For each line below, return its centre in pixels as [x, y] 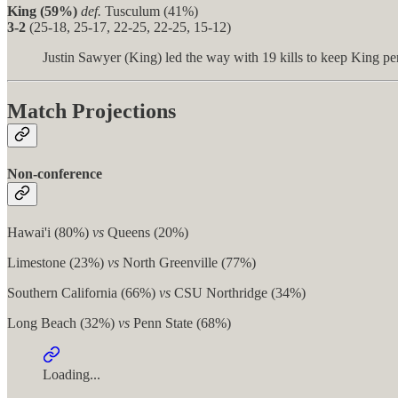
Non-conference [55, 174]
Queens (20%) [146, 233]
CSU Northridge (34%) [238, 293]
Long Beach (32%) [63, 323]
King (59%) [44, 11]
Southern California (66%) [83, 293]
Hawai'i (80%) [50, 233]
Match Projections [92, 111]
